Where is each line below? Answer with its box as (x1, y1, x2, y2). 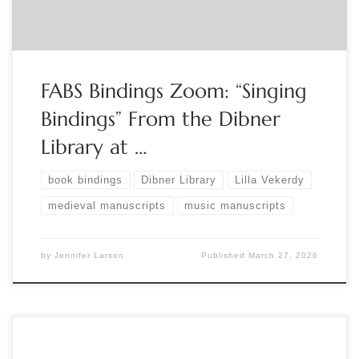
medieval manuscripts (48, 199, 167, 212)
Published (201, 251, 249, 260)
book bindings (48, 174, 123, 187)
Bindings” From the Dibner (40, 105, 280, 131)
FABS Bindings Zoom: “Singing (40, 77, 307, 103)
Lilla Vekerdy (234, 174, 305, 187)
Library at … (40, 133, 147, 159)
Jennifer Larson (54, 251, 124, 260)
